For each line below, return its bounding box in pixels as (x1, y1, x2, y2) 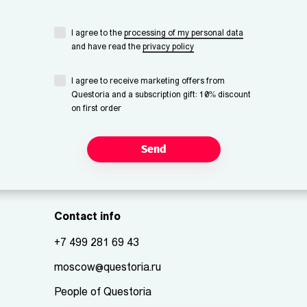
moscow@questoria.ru (54, 262, 161, 273)
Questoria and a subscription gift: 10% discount (71, 91, 251, 99)
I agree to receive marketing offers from (71, 77, 225, 86)
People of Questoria (54, 287, 151, 298)
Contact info (54, 212, 121, 223)
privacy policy (143, 43, 194, 51)
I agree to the (71, 29, 124, 38)
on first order (71, 105, 121, 113)
